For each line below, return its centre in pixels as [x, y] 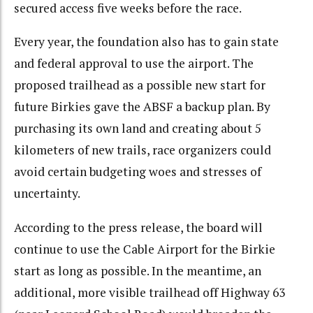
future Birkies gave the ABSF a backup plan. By [142, 107]
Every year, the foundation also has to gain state [146, 42]
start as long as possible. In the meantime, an [138, 270]
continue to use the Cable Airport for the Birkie [145, 249]
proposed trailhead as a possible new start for [140, 85]
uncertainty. [47, 194]
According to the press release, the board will [138, 227]
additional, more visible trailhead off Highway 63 [150, 292]
